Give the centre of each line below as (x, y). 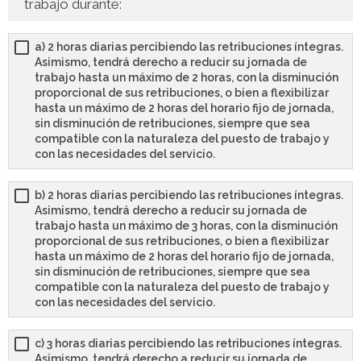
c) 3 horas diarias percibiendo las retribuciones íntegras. (188, 344)
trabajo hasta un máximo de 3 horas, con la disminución (186, 226)
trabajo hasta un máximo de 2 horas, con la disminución (187, 78)
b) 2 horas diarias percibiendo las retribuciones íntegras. (189, 195)
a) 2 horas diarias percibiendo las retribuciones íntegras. (189, 47)
